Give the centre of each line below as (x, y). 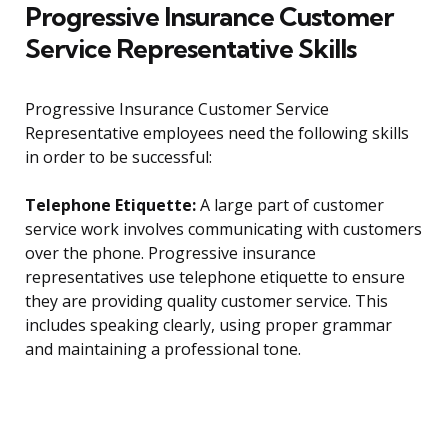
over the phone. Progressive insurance (170, 253)
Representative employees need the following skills (217, 133)
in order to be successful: (118, 157)
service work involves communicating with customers (223, 229)
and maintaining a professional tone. (163, 349)
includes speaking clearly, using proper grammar (208, 325)
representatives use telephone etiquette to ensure (215, 277)
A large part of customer (290, 205)
